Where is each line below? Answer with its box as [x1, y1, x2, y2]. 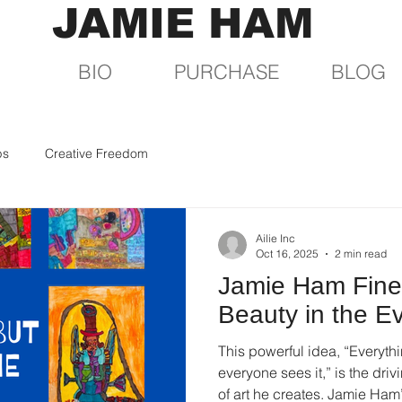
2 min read [335, 247, 387, 260]
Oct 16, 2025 [256, 247, 319, 260]
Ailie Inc [256, 232, 295, 245]
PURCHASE [174, 59, 279, 84]
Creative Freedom [45, 144, 148, 162]
